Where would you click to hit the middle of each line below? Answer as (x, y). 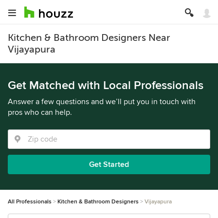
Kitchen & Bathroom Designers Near (89, 38)
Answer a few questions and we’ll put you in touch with (102, 102)
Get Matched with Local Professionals (106, 85)
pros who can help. (40, 112)
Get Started (109, 164)
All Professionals (30, 202)
